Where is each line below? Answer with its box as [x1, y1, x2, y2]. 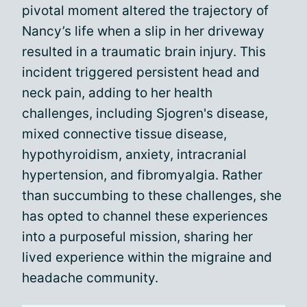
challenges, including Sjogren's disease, [22, 106, 268, 121]
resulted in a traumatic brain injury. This [22, 44, 266, 60]
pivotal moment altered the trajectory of [22, 3, 269, 19]
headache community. [22, 270, 158, 286]
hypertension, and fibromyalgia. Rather [22, 167, 262, 183]
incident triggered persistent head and [22, 64, 260, 80]
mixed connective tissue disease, [22, 126, 227, 142]
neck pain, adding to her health [22, 85, 212, 101]
